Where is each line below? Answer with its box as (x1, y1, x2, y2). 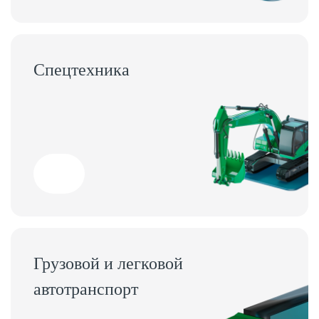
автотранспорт (33, 280, 138, 298)
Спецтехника (33, 61, 130, 79)
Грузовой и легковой (33, 254, 183, 273)
